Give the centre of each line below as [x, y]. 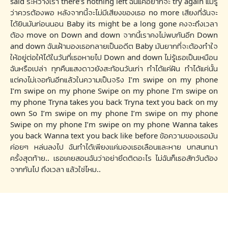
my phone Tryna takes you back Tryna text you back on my [114, 102]
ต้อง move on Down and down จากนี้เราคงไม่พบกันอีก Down [114, 35]
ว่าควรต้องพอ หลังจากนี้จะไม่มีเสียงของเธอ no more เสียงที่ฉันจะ [114, 12]
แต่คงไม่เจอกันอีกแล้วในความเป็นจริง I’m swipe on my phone [114, 80]
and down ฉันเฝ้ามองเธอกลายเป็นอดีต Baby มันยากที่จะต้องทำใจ [114, 46]
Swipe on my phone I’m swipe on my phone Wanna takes [114, 124]
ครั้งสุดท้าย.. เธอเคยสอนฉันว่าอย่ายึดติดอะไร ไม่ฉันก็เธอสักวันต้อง [114, 158]
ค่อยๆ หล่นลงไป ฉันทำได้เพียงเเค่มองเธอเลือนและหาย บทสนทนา [114, 147]
